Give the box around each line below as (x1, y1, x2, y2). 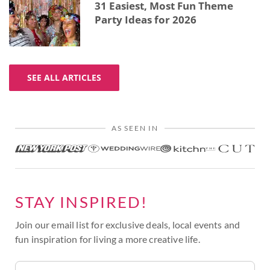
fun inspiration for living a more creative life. (15, 233, 200, 245)
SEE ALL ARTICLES (27, 71, 101, 83)
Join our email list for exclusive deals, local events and (15, 218, 240, 230)
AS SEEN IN (111, 123, 159, 133)
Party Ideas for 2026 (95, 12, 196, 27)
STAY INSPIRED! (15, 192, 148, 212)
